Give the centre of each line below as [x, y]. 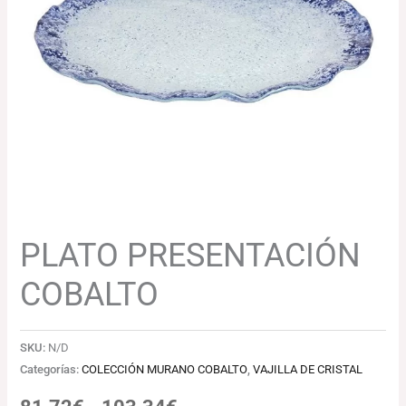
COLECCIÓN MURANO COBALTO [165, 369]
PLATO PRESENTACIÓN [191, 256]
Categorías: [51, 369]
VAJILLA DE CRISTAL [308, 369]
